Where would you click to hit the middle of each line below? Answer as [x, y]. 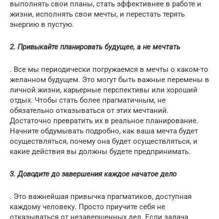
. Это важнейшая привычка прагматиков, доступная [101, 196]
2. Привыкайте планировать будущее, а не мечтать [95, 47]
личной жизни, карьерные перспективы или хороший [104, 90]
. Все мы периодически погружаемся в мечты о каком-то [109, 69]
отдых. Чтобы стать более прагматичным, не [88, 100]
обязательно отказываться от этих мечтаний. [89, 110]
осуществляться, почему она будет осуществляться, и [104, 141]
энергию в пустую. [42, 24]
